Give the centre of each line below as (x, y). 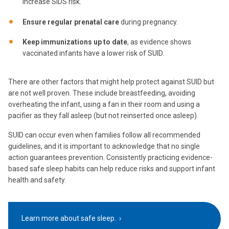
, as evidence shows (159, 42)
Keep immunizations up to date (75, 42)
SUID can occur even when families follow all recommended (104, 135)
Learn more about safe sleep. (70, 219)
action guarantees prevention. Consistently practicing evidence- (110, 157)
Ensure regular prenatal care (71, 22)
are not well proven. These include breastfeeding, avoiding (102, 93)
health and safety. (37, 180)
